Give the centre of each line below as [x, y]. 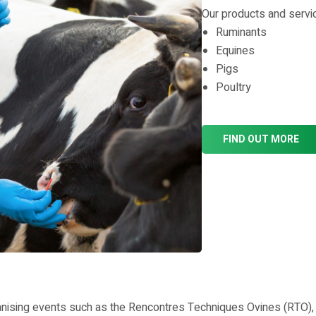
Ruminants [241, 32]
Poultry [233, 87]
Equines [235, 51]
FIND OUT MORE [261, 139]
